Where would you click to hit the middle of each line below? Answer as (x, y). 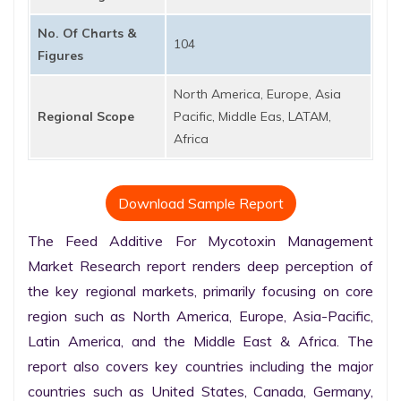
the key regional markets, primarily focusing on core (200, 291)
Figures (60, 55)
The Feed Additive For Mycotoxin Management (200, 241)
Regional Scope (86, 116)
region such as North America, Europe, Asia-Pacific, (200, 316)
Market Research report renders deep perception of (200, 266)
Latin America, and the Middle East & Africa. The (200, 341)
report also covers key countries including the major (200, 366)
